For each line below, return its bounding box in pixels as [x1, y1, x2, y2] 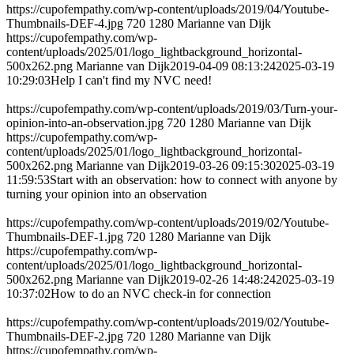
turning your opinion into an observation [6, 187, 207, 201]
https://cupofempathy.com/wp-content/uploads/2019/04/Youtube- [6, 2, 329, 17]
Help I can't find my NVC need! [51, 73, 212, 88]
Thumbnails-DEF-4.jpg [6, 17, 123, 31]
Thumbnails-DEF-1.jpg [6, 230, 123, 244]
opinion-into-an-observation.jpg [6, 116, 164, 130]
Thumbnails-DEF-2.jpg [6, 330, 123, 344]
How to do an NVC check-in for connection [51, 287, 271, 301]
